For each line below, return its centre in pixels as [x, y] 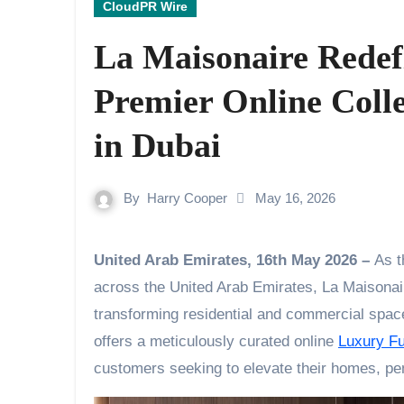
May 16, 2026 [295, 198]
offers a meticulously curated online [216, 341]
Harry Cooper [187, 198]
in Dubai [157, 145]
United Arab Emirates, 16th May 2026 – [239, 260]
